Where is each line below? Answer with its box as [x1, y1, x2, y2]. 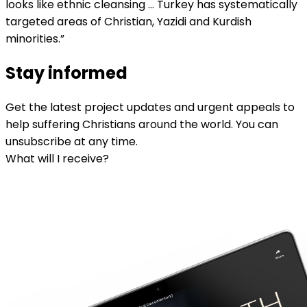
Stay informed [5, 62, 127, 85]
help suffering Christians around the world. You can [5, 116, 278, 133]
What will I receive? [5, 151, 109, 167]
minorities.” [5, 31, 64, 47]
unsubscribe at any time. [5, 134, 138, 150]
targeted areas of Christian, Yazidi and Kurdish [5, 14, 251, 30]
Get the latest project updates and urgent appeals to [5, 99, 295, 116]
